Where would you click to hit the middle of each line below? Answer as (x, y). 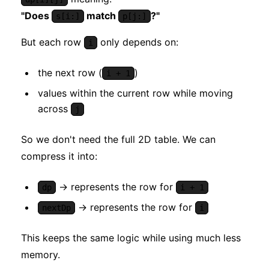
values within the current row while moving (135, 93)
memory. (41, 255)
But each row (53, 42)
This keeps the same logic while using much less (131, 238)
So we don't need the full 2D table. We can (118, 140)
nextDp (56, 208)
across (54, 109)
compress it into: (59, 156)
